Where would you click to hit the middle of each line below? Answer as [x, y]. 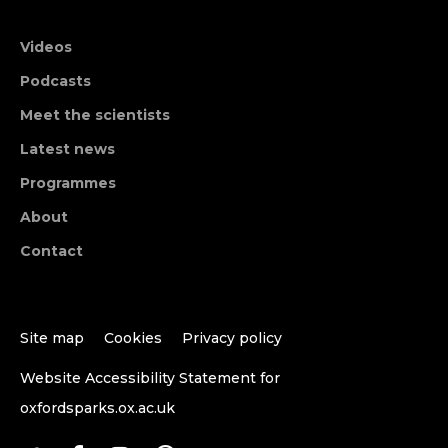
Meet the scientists [95, 114]
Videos [46, 46]
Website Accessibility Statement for [150, 377]
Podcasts [55, 80]
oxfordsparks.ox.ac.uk [97, 407]
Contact [51, 250]
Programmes [68, 182]
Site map [52, 337]
